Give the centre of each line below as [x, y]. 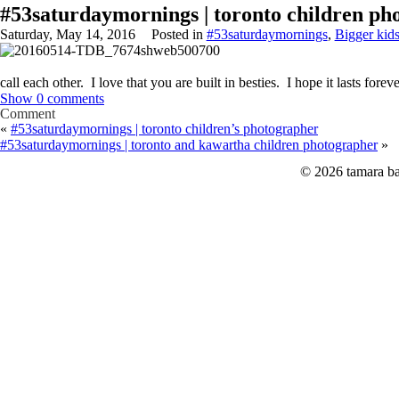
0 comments [70, 98]
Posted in [179, 34]
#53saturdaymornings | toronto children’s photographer [164, 129]
